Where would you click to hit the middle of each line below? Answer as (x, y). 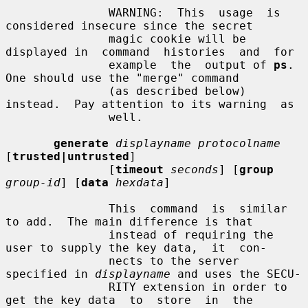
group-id (33, 182)
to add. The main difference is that (129, 221)
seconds (195, 169)
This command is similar (57, 208)
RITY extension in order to (57, 287)
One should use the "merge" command (122, 78)
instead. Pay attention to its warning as (150, 104)
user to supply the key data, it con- (136, 247)
